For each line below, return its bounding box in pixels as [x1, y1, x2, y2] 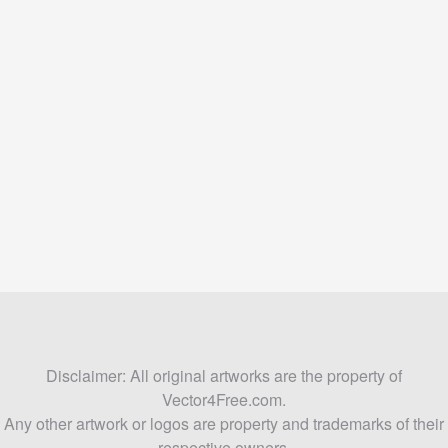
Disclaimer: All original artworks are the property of [46, 363, 402, 387]
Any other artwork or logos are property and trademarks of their [4, 411, 444, 435]
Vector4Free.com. [162, 387, 286, 411]
